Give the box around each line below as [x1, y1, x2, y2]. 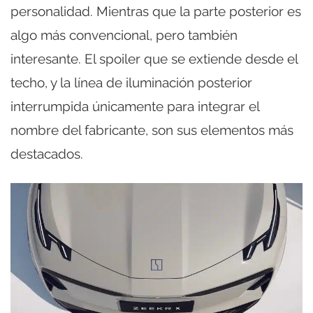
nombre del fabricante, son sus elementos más [10, 122, 293, 138]
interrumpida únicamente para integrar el [10, 98, 259, 114]
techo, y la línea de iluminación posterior [10, 74, 252, 90]
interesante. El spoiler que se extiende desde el [10, 50, 298, 66]
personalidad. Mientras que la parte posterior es [10, 3, 301, 19]
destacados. [10, 145, 83, 161]
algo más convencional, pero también [10, 27, 238, 43]
